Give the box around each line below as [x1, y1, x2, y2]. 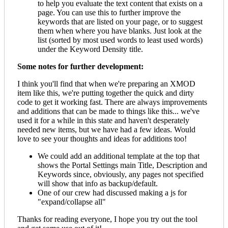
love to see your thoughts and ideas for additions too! [17, 134, 187, 144]
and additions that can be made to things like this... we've [17, 107, 199, 116]
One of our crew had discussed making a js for [38, 188, 187, 197]
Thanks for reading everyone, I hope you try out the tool [17, 215, 197, 224]
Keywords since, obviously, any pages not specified [38, 170, 204, 179]
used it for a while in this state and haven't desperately [17, 116, 189, 125]
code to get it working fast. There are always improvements [17, 98, 207, 107]
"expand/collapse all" [38, 197, 106, 207]
